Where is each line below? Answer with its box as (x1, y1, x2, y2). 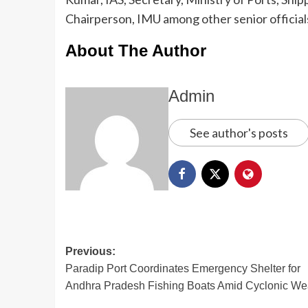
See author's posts (189, 124, 288, 140)
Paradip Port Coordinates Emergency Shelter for (65, 262, 300, 274)
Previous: (65, 245, 115, 257)
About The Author (65, 41, 206, 60)
